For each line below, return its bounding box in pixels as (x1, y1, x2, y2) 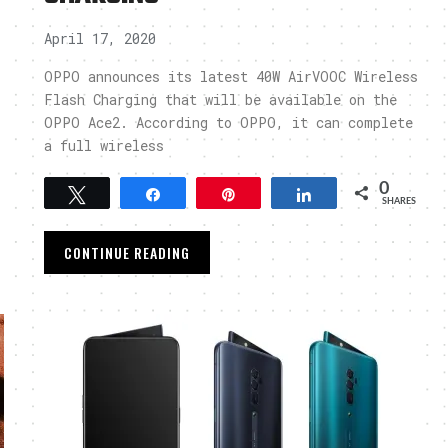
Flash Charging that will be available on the (44, 90, 397, 109)
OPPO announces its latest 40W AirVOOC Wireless (44, 67, 418, 86)
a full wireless (44, 136, 164, 155)
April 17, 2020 (44, 29, 156, 48)
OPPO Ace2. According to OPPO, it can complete (44, 113, 413, 132)
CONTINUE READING (64, 242, 190, 263)
